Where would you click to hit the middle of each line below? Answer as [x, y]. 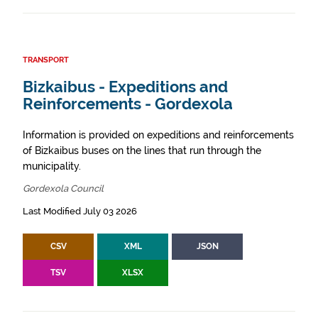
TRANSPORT [46, 60]
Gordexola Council [63, 189]
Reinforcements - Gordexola [128, 104]
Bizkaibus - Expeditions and [125, 87]
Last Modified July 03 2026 [80, 212]
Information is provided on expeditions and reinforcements [158, 135]
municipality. [52, 166]
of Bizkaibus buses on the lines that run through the [142, 151]
